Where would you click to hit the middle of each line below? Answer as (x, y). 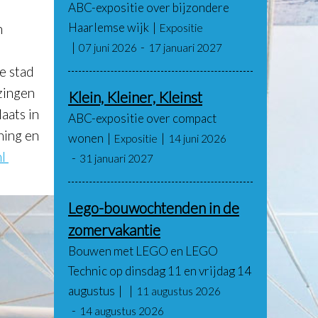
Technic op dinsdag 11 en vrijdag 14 (160, 271)
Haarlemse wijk (109, 27)
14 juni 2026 (197, 138)
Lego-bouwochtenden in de (154, 208)
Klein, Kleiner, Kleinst (135, 97)
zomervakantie (114, 230)
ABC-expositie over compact (142, 118)
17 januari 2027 (185, 48)
